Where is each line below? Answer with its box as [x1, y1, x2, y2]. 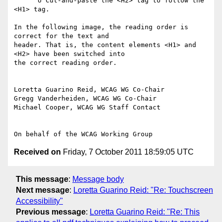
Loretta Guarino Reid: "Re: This [90, 207, 200, 216]
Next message [16, 185, 69, 194]
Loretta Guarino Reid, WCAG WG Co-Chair [14, 86, 165, 94]
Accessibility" [16, 196, 63, 205]
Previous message [16, 207, 86, 216]
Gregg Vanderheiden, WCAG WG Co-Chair [14, 95, 157, 103]
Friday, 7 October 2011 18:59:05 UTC [61, 148, 194, 157]
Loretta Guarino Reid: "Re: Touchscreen [73, 185, 213, 194]
